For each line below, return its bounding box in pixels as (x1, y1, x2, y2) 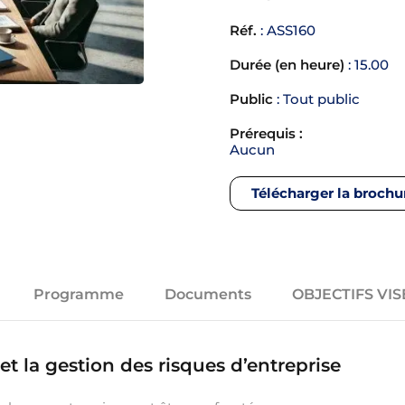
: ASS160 (257, 22, 316, 39)
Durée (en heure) (230, 56, 344, 73)
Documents (165, 286, 251, 303)
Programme (33, 286, 124, 303)
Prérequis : (230, 125, 303, 142)
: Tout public (273, 90, 360, 108)
